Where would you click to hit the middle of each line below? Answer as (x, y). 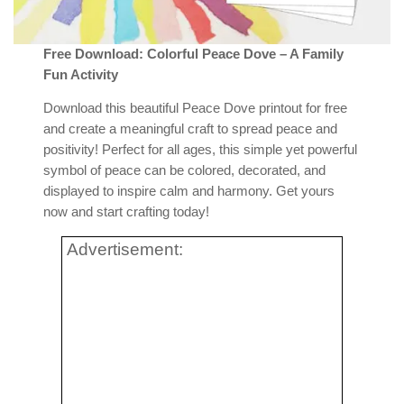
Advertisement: (125, 250)
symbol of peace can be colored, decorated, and (185, 171)
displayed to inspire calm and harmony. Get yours (189, 192)
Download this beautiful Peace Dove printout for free (196, 109)
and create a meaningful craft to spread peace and (191, 129)
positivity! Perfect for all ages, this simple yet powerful (201, 150)
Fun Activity (81, 74)
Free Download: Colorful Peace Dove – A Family (194, 54)
